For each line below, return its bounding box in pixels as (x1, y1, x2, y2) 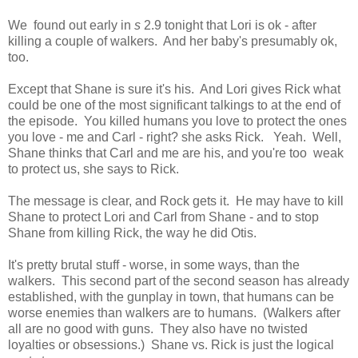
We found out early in (8, 18, 134, 33)
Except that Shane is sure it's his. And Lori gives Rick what (8, 82, 340, 97)
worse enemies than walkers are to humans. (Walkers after (8, 306, 340, 320)
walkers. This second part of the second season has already (8, 274, 349, 288)
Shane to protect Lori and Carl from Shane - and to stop (8, 210, 319, 225)
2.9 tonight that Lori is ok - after (141, 18, 316, 33)
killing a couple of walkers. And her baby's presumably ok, (8, 34, 337, 49)
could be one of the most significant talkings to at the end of (8, 98, 340, 113)
